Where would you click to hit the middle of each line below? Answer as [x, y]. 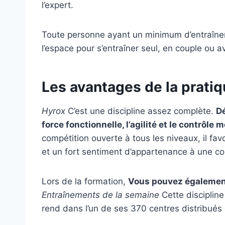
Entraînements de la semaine [100, 195]
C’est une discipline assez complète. [141, 111]
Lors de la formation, [85, 181]
